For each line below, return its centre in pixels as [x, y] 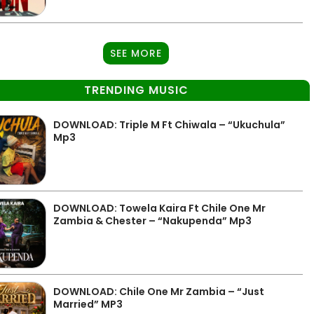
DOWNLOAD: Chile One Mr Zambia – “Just [159, 292]
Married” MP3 [88, 304]
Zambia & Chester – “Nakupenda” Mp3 [153, 221]
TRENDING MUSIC [136, 90]
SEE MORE [136, 53]
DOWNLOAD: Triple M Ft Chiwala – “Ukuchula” [170, 125]
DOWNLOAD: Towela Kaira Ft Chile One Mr [160, 208]
